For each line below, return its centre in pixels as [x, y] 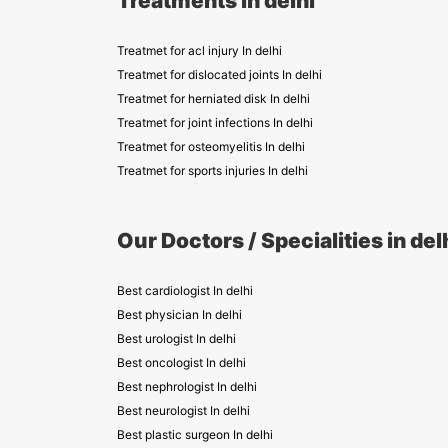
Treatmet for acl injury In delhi [199, 50]
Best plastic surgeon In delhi [195, 434]
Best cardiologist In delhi [185, 290]
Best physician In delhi [179, 314]
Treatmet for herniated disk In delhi [213, 98]
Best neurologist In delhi [183, 410]
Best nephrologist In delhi [187, 386]
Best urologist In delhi [176, 338]
